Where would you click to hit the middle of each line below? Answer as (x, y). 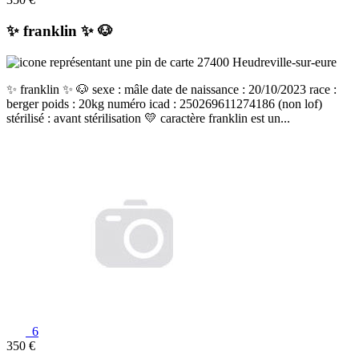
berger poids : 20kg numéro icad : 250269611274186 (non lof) (164, 103)
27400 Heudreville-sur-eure (265, 62)
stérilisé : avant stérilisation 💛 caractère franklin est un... (148, 118)
